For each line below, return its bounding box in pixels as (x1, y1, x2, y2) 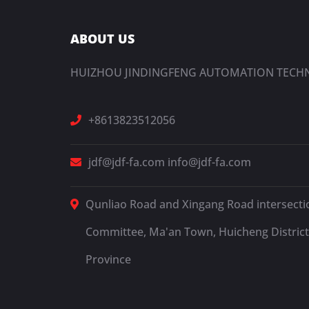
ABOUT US (70, 30, 134, 47)
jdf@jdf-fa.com (88, 154, 165, 170)
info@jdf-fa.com (168, 154, 251, 170)
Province (86, 252, 131, 267)
